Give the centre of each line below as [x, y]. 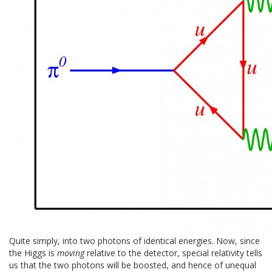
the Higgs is [33, 253]
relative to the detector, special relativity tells [173, 253]
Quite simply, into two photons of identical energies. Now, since [134, 240]
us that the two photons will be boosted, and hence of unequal [133, 265]
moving [71, 253]
